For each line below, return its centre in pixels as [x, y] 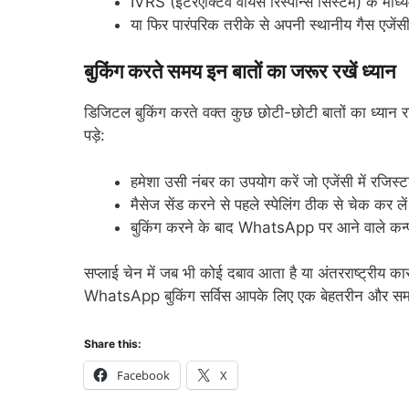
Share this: [113, 343]
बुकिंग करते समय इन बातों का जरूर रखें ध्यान [240, 72]
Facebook [143, 375]
